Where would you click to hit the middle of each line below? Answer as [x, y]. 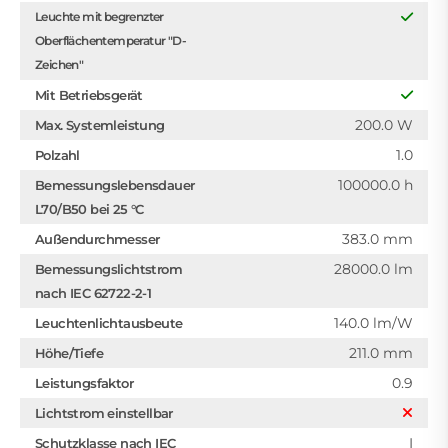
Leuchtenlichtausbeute [109, 323]
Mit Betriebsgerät [89, 95]
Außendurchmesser [97, 239]
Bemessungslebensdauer [115, 185]
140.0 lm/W [373, 323]
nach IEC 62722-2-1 [93, 293]
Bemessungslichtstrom [109, 269]
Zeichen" [59, 64]
